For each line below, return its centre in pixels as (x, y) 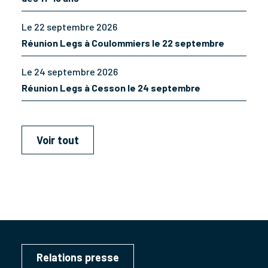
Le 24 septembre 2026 (70, 72)
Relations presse (78, 258)
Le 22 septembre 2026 (69, 27)
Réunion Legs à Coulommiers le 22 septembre (123, 43)
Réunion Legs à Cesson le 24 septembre (111, 88)
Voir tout (58, 140)
